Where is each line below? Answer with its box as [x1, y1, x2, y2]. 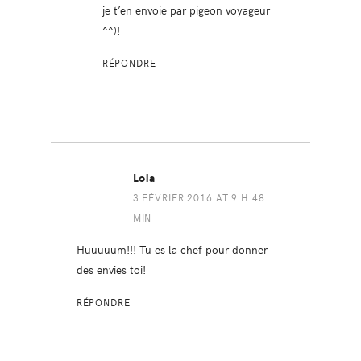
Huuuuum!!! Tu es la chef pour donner [76, 241, 268, 258]
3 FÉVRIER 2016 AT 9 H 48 [132, 191, 265, 205]
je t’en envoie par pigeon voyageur [102, 2, 270, 19]
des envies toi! [76, 261, 146, 278]
